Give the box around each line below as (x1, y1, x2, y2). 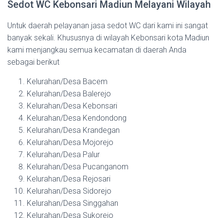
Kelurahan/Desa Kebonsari (27, 101, 117, 110)
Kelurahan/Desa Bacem (27, 77, 108, 86)
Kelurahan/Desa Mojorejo (27, 138, 113, 147)
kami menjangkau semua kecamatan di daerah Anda (7, 45, 186, 54)
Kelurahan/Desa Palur (27, 150, 100, 159)
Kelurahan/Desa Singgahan (27, 199, 118, 208)
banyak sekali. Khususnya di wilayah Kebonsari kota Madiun (7, 33, 209, 42)
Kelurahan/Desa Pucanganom (27, 162, 128, 171)
